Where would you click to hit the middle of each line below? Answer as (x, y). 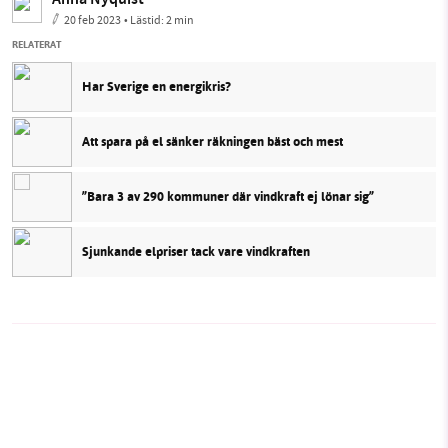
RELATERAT (36, 44)
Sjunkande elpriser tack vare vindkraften (196, 252)
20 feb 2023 (92, 19)
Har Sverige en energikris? (156, 87)
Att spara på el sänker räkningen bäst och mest (212, 142)
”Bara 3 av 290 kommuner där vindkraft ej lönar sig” (228, 197)
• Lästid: (145, 19)
